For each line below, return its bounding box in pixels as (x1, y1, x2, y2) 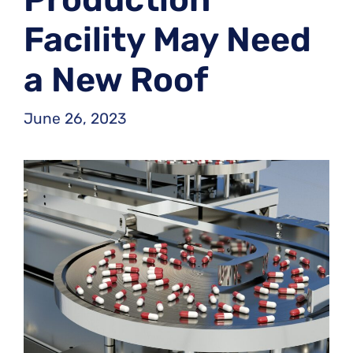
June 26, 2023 (24, 109, 127, 128)
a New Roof (24, 60, 208, 101)
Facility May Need (24, 20, 311, 61)
